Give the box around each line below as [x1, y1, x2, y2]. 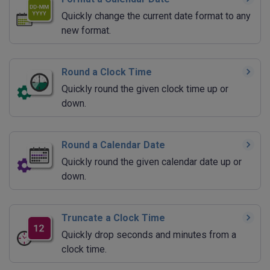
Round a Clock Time [61, 66, 152, 78]
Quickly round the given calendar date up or [61, 156, 242, 168]
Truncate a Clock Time [61, 212, 165, 224]
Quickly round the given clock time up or [61, 83, 228, 95]
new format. [61, 25, 111, 37]
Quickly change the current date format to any [61, 10, 251, 22]
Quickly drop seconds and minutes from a [61, 229, 236, 241]
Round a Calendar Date [61, 139, 165, 151]
